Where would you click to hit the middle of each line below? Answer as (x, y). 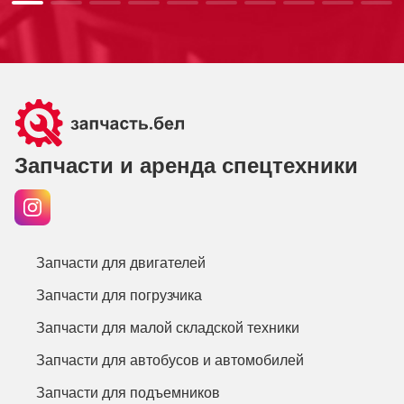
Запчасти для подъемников (128, 393)
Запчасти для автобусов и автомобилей (170, 360)
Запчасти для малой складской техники (168, 328)
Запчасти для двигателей (121, 263)
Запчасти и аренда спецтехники (186, 165)
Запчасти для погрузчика (119, 295)
